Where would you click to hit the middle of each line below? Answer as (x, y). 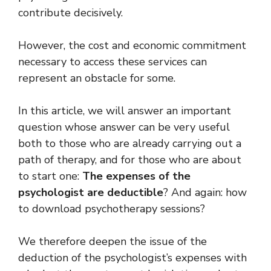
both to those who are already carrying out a (130, 143)
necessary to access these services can (113, 62)
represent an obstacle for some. (97, 78)
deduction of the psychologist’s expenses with (132, 258)
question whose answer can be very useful (124, 127)
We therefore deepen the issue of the (113, 241)
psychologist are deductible (91, 192)
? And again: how (205, 192)
